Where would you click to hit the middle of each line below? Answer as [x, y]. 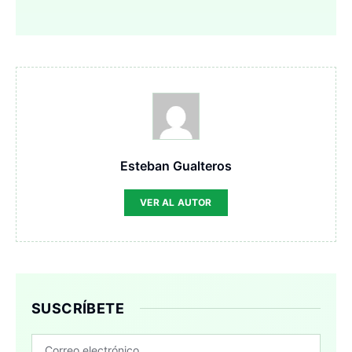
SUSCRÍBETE [78, 309]
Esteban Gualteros [176, 166]
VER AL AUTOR [176, 203]
